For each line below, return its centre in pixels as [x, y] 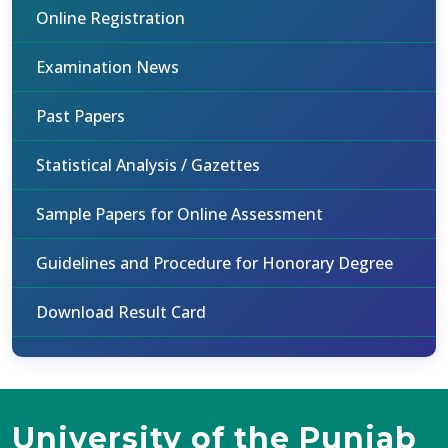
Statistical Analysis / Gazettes [148, 165]
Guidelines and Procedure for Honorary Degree [214, 263]
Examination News [107, 67]
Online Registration [110, 18]
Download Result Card [121, 312]
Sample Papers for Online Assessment [179, 214]
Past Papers [80, 116]
